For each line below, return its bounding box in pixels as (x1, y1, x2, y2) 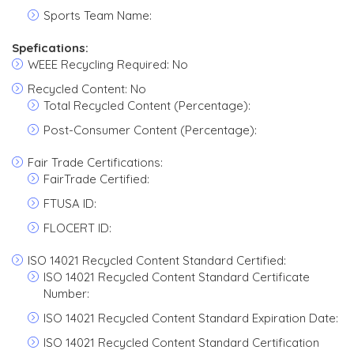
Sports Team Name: (43, 8, 152, 23)
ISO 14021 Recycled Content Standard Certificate (43, 269, 310, 284)
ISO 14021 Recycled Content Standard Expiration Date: (43, 311, 338, 326)
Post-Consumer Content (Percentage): (43, 122, 257, 137)
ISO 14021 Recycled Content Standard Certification (43, 335, 319, 350)
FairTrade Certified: (43, 171, 149, 186)
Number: (43, 286, 89, 301)
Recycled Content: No (28, 81, 146, 96)
